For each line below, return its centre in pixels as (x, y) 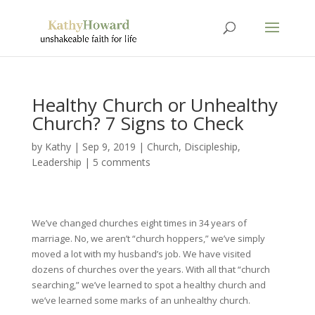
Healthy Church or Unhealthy (154, 105)
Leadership (56, 162)
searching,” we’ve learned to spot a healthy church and (148, 285)
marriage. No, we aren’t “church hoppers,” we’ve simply (148, 238)
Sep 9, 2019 (109, 147)
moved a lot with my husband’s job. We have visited (141, 254)
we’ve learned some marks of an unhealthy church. (141, 300)
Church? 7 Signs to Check (137, 123)
